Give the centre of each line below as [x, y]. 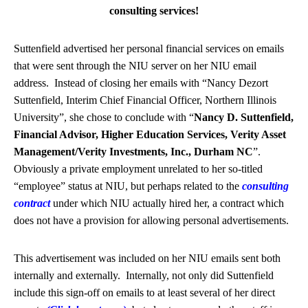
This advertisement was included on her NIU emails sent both [147, 258]
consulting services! [154, 11]
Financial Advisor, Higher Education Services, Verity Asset [150, 134]
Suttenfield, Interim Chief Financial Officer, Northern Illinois [145, 100]
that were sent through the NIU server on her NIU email [135, 66]
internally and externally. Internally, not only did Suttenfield [144, 275]
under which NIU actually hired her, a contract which [168, 203]
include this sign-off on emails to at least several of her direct [144, 293]
